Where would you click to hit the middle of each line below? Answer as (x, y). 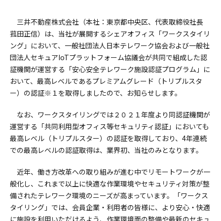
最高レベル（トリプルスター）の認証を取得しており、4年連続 (109, 138)
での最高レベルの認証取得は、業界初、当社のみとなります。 (107, 150)
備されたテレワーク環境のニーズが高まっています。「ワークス (109, 195)
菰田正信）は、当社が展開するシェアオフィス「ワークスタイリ (110, 34)
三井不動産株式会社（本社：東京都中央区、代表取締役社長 (110, 22)
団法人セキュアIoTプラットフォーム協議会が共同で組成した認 (109, 57)
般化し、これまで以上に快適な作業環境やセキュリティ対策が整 (110, 184)
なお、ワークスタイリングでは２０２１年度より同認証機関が (114, 114)
